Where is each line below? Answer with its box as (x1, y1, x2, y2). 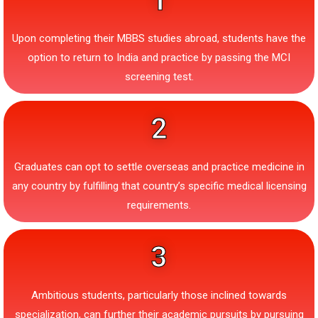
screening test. (124, 70, 194, 84)
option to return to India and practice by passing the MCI (28, 51, 290, 65)
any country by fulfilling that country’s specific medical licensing (11, 180, 307, 193)
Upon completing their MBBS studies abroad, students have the (12, 32, 306, 45)
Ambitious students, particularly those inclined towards (31, 289, 287, 302)
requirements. (127, 199, 191, 212)
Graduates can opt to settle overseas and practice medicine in (13, 160, 305, 174)
